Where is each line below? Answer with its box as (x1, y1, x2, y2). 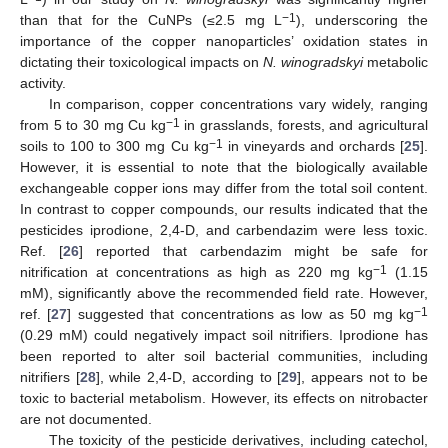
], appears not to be (297, 369, 429, 386)
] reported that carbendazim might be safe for (78, 243, 428, 260)
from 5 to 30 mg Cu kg (20, 117, 166, 134)
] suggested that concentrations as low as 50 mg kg (67, 306, 415, 323)
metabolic (363, 54, 428, 71)
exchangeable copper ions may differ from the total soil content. (20, 180, 428, 197)
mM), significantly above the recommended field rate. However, (20, 285, 428, 302)
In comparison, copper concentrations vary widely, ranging (48, 96, 428, 113)
